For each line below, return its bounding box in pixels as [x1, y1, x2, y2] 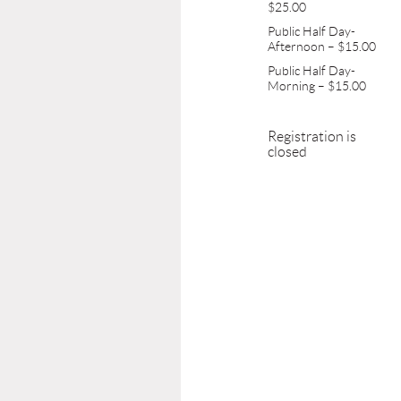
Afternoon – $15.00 [268, 38, 376, 54]
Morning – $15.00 [268, 78, 366, 93]
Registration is [268, 128, 356, 144]
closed [268, 143, 307, 159]
